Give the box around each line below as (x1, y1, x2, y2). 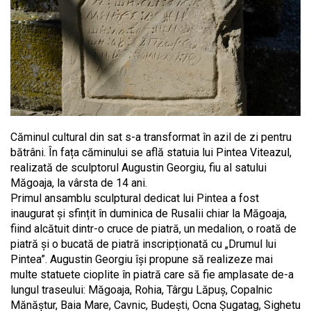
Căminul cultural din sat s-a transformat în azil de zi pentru (10, 131, 292, 144)
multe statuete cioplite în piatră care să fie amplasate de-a (10, 268, 294, 282)
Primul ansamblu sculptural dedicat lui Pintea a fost (10, 192, 259, 205)
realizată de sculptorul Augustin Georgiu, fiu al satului (10, 161, 267, 175)
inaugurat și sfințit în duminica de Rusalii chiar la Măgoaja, (10, 207, 287, 221)
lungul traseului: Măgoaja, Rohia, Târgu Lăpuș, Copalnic (10, 283, 272, 297)
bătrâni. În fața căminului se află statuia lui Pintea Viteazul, (10, 146, 292, 160)
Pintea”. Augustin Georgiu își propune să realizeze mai (10, 253, 273, 267)
